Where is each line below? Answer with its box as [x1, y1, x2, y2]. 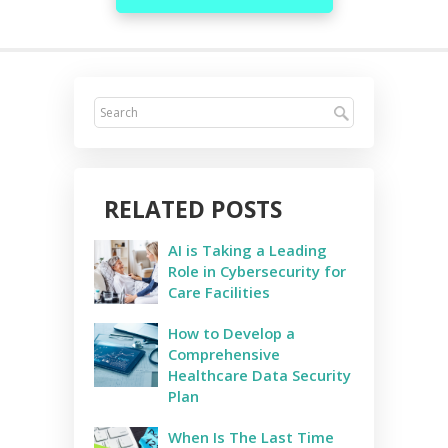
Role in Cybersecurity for [168, 261, 346, 282]
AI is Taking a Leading [168, 240, 327, 261]
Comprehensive [168, 344, 280, 365]
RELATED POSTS [104, 193, 282, 226]
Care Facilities [168, 282, 274, 303]
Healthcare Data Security [168, 365, 351, 386]
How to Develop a [168, 323, 295, 344]
